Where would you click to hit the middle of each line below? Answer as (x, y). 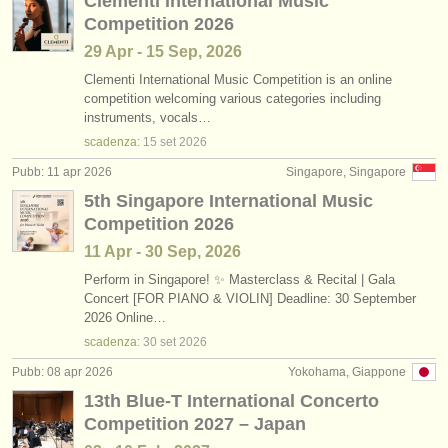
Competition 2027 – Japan (195, 424)
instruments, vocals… (147, 117)
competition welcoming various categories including (232, 98)
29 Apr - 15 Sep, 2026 (163, 51)
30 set (159, 342)
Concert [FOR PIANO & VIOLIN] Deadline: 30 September (250, 298)
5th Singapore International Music (228, 201)
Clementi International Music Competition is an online (238, 79)
